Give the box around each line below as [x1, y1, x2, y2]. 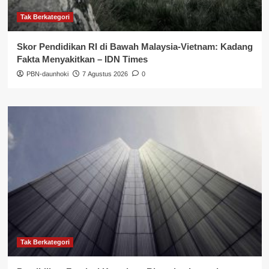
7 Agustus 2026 [82, 70, 128, 77]
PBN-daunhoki [26, 70, 68, 77]
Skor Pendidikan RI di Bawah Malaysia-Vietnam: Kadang [16, 41, 253, 52]
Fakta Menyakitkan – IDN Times [16, 53, 148, 64]
